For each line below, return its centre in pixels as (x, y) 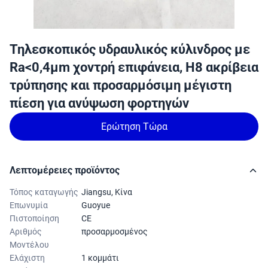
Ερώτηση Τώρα (134, 127)
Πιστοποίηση (34, 218)
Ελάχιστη (27, 258)
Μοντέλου (29, 245)
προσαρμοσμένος (115, 232)
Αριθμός (26, 232)
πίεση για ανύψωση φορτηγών (99, 103)
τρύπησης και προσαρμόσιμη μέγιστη (121, 85)
